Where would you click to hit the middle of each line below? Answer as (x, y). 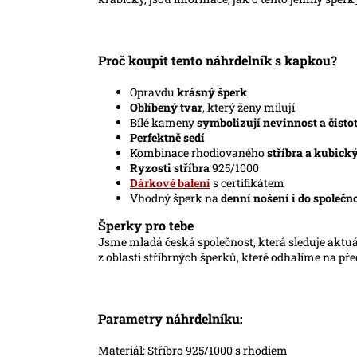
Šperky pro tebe (146, 225)
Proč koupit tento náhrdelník (186, 60)
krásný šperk (212, 92)
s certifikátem (247, 182)
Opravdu (153, 92)
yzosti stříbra (174, 167)
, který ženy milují (249, 107)
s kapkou (303, 60)
